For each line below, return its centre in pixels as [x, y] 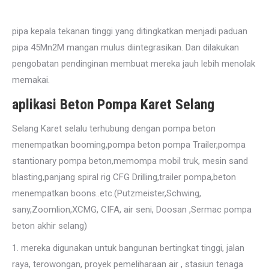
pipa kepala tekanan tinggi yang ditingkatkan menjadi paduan [130, 31]
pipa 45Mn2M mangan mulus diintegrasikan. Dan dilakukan [125, 47]
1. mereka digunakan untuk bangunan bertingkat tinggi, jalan [128, 248]
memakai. [31, 80]
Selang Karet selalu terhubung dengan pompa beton [114, 128]
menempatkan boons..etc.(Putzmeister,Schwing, [107, 193]
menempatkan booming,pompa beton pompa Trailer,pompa [129, 145]
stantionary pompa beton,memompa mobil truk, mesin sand [130, 161]
